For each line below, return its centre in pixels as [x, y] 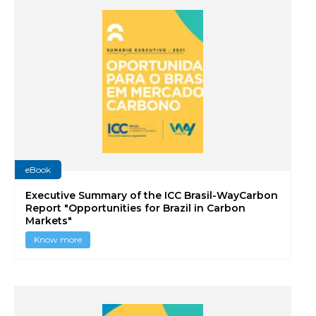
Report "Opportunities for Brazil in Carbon [135, 208]
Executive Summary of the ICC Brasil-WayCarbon [152, 195]
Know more [58, 239]
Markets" [49, 221]
